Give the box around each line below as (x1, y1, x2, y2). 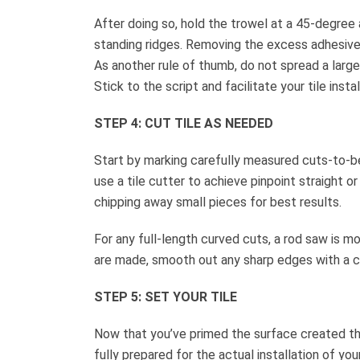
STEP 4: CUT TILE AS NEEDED (94, 115, 273, 131)
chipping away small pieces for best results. (94, 194, 342, 210)
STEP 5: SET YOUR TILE (94, 288, 237, 305)
